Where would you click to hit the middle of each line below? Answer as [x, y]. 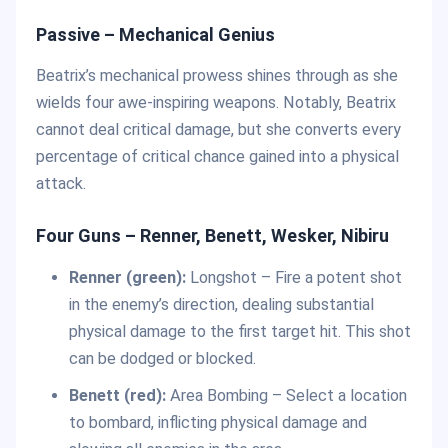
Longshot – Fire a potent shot [293, 277]
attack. [61, 184]
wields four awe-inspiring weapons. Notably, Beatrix [216, 103]
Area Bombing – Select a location [286, 395]
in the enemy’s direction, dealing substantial [221, 304]
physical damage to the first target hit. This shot [239, 331]
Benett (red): [117, 395]
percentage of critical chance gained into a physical [217, 157]
